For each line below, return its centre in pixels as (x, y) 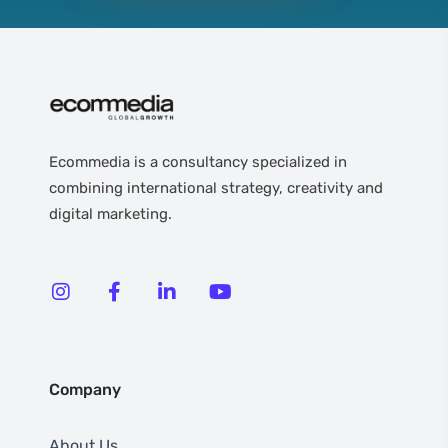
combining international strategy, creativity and (216, 187)
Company (85, 389)
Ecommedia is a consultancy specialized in (198, 161)
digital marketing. (112, 213)
